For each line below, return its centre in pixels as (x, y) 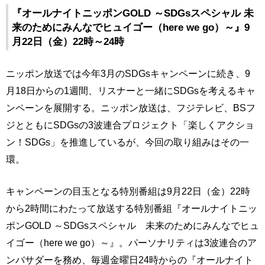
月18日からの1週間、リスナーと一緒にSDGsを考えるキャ (131, 90)
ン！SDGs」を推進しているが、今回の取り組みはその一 (127, 142)
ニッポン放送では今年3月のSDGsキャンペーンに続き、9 (128, 73)
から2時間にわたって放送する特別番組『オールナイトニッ (132, 208)
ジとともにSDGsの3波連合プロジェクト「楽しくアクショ (130, 125)
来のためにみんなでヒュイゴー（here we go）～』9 (131, 27)
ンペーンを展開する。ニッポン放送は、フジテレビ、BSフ (131, 107)
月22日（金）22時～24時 (68, 41)
